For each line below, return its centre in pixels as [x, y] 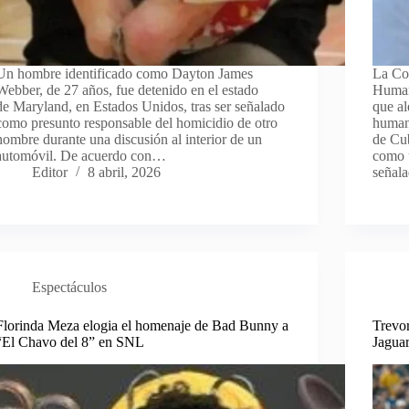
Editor [50, 173]
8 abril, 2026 [125, 173]
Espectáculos [70, 288]
